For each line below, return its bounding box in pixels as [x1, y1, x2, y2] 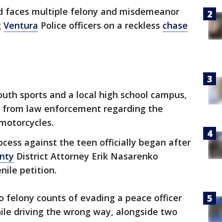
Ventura [3, 19, 38, 31]
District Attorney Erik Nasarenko [14, 150, 158, 162]
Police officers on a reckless [38, 19, 163, 31]
